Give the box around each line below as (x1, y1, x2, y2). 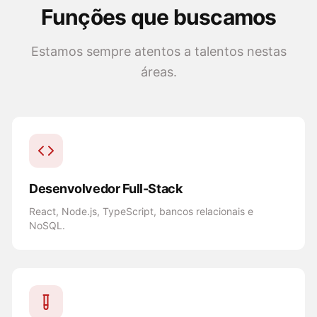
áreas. (140, 64, 177, 79)
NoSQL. (29, 219, 65, 231)
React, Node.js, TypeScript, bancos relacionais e (29, 205, 253, 217)
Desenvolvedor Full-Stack (29, 181, 183, 196)
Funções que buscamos (40, 4, 277, 30)
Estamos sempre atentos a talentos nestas (30, 44, 287, 59)
